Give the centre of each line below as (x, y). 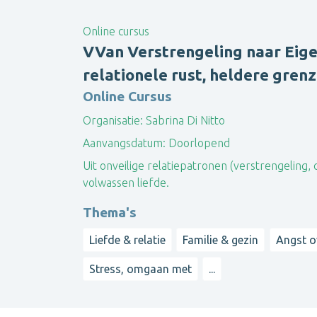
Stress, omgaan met (140, 269)
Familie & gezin (221, 240)
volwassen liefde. (126, 183)
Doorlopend (198, 143)
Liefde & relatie (127, 240)
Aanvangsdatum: (124, 143)
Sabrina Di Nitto (184, 121)
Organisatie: (113, 121)
